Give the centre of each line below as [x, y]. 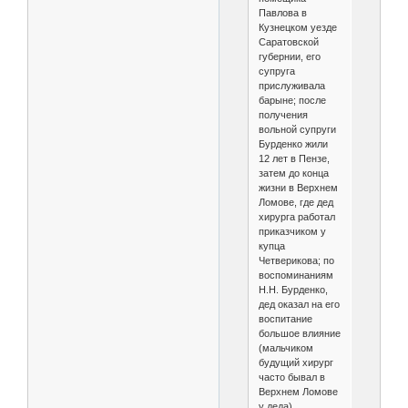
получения [283, 115]
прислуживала [291, 86]
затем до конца [293, 173]
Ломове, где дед [296, 203]
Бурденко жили [293, 144]
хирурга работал [296, 217]
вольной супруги [297, 130]
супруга [276, 71]
